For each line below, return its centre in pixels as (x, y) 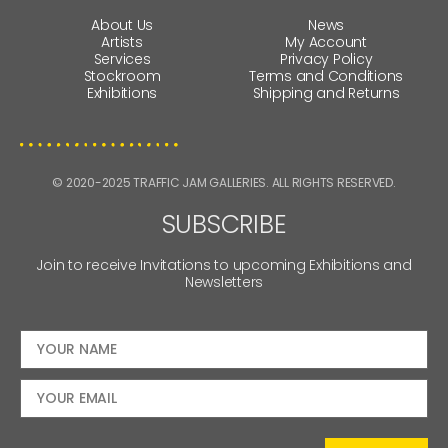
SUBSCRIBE (224, 224)
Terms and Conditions (326, 75)
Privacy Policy (326, 58)
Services (122, 58)
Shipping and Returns (326, 92)
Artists (122, 41)
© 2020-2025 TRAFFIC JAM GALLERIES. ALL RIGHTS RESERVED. (224, 182)
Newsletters (224, 281)
